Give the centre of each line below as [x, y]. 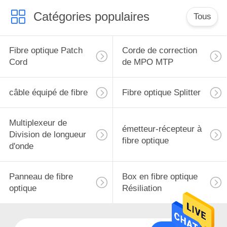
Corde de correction [159, 51]
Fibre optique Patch [46, 51]
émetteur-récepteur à [162, 129]
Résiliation [142, 188]
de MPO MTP [147, 62]
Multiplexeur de [38, 123]
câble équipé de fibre [48, 93]
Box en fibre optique [160, 176]
